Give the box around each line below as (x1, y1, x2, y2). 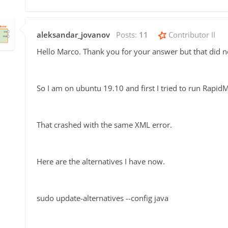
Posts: (116, 29, 139, 40)
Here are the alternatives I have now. (37, 156, 165, 166)
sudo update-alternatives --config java (37, 192, 168, 203)
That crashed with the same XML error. (37, 119, 172, 130)
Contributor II (166, 29, 215, 40)
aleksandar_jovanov (37, 29, 110, 40)
